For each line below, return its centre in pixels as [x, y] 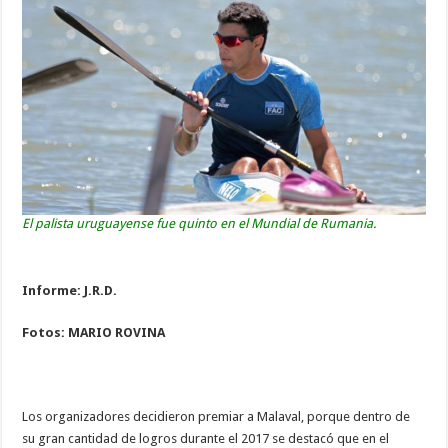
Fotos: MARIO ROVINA [94, 332]
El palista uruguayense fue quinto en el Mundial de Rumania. [199, 223]
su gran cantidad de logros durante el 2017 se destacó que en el [206, 438]
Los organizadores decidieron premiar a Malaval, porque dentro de [216, 416]
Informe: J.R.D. [70, 290]
